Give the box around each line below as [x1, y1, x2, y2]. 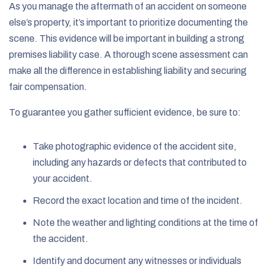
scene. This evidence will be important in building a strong [9, 33, 244, 44]
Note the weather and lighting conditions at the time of [33, 217, 258, 228]
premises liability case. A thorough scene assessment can [9, 49, 248, 60]
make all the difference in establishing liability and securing [9, 65, 247, 76]
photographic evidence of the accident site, [55, 141, 237, 151]
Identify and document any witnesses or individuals [33, 255, 241, 266]
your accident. [33, 173, 92, 184]
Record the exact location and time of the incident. [33, 195, 243, 206]
